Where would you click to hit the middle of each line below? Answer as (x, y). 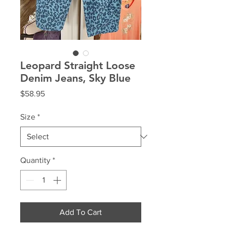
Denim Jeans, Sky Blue (75, 78)
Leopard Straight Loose (78, 66)
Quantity (35, 160)
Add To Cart (81, 212)
